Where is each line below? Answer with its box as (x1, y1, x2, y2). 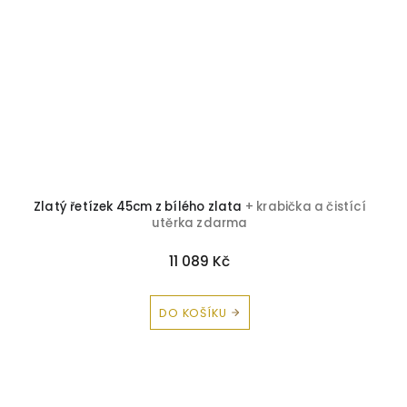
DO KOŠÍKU (159, 304, 227, 321)
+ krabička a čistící (244, 198, 366, 216)
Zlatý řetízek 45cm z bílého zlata (33, 198, 245, 216)
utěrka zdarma (152, 214, 248, 233)
